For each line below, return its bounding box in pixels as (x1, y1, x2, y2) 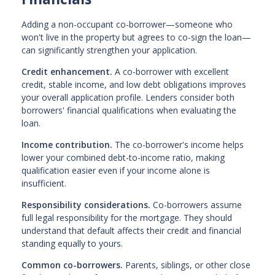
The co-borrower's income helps (112, 139, 244, 151)
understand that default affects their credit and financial (21, 225, 241, 237)
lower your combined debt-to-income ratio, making (21, 152, 225, 164)
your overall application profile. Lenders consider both (21, 91, 234, 104)
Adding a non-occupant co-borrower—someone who (21, 18, 233, 31)
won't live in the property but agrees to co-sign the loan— (21, 31, 251, 44)
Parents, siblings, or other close (123, 259, 250, 271)
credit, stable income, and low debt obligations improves (21, 79, 246, 91)
